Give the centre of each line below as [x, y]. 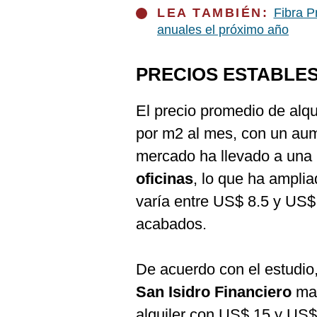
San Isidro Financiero [214, 292]
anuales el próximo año [223, 30]
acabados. [171, 224]
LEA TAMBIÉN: [215, 13]
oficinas [165, 179]
